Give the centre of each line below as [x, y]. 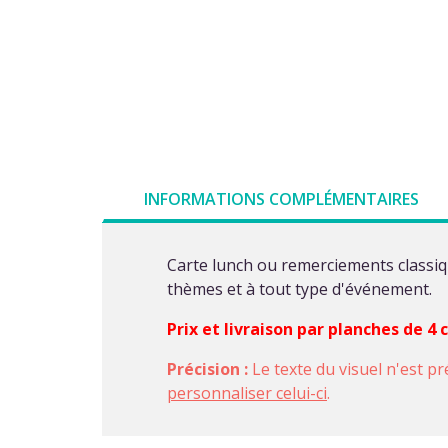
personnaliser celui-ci [247, 392]
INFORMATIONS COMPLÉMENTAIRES [281, 198]
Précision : [209, 368]
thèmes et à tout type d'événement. [299, 288]
